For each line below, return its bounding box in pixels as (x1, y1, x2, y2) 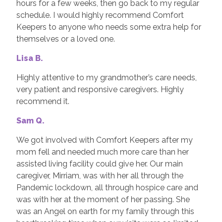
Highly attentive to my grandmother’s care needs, (16, 72, 197, 82)
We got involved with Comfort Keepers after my (16, 135, 193, 145)
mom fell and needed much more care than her (16, 147, 189, 157)
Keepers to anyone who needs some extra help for (16, 22, 201, 32)
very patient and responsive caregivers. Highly (16, 84, 184, 94)
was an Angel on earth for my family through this (16, 206, 194, 216)
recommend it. (16, 96, 69, 106)
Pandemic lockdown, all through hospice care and (16, 182, 198, 192)
